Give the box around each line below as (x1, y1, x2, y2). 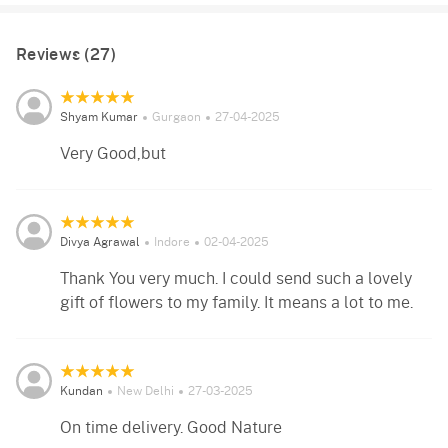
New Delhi (117, 385, 174, 398)
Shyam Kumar (60, 111, 138, 124)
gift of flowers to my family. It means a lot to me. (60, 295, 413, 312)
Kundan (60, 385, 103, 398)
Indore (154, 236, 190, 249)
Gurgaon (152, 111, 201, 124)
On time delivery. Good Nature (60, 420, 282, 437)
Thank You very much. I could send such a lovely (60, 271, 412, 288)
